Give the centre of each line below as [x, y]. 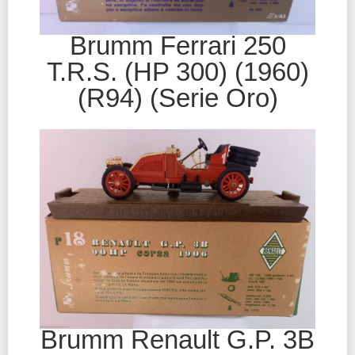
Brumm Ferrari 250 [177, 46]
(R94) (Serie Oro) [177, 98]
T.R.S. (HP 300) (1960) [177, 72]
